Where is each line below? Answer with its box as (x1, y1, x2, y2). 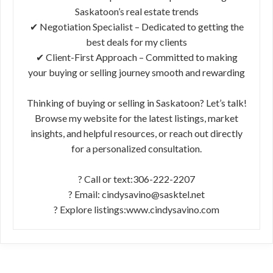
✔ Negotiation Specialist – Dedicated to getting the (29, 21, 244, 32)
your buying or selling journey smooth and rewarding (28, 66, 245, 78)
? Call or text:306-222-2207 (78, 173, 195, 185)
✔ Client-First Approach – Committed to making (35, 51, 238, 63)
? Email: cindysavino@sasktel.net (68, 188, 205, 200)
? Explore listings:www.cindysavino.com (54, 204, 219, 215)
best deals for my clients (86, 36, 187, 48)
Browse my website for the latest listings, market (35, 112, 238, 124)
